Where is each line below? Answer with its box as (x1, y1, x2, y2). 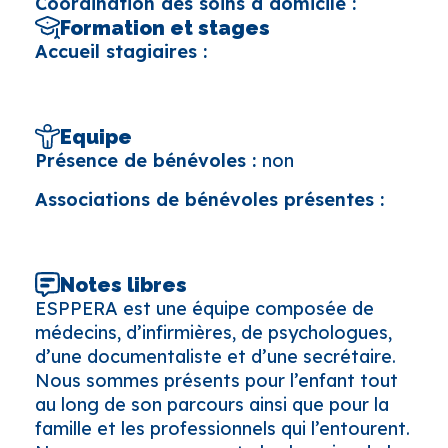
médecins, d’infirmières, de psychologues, (35, 320, 392, 344)
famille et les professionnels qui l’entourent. (35, 416, 410, 440)
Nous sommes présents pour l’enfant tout (35, 368, 398, 392)
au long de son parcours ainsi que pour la (35, 392, 389, 416)
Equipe (60, 124, 132, 149)
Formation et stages (60, 15, 270, 40)
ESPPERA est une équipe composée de (35, 296, 374, 320)
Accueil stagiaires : (35, 39, 207, 63)
